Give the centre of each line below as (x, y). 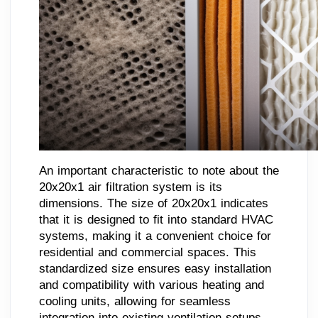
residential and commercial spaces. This (148, 252)
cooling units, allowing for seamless (135, 301)
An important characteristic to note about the (159, 170)
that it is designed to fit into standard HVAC (156, 219)
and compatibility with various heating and (152, 285)
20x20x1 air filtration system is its (131, 187)
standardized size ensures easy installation (155, 268)
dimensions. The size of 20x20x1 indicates (154, 203)
